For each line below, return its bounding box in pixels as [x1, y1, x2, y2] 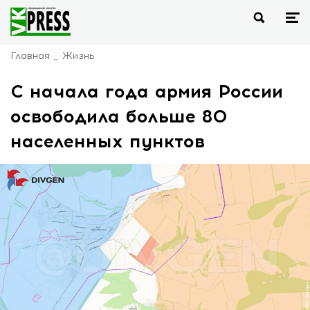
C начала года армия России [10, 80, 283, 102]
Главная [10, 50, 50, 62]
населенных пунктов [10, 130, 205, 152]
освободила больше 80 [10, 105, 228, 127]
